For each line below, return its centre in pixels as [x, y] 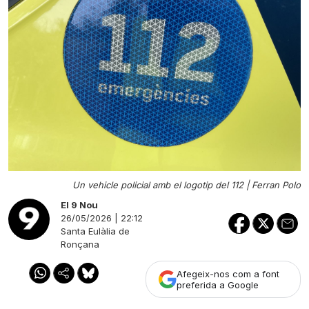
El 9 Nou [79, 205]
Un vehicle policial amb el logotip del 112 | [162, 185]
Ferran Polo [276, 185]
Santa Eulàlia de [95, 231]
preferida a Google [218, 285]
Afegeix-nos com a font [228, 274]
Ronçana [80, 244]
